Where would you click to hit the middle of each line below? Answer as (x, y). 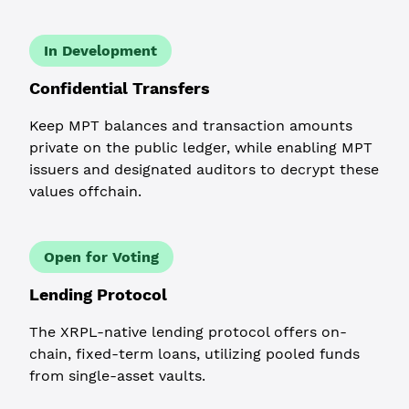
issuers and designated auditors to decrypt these (204, 169)
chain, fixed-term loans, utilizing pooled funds (194, 353)
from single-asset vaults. (117, 375)
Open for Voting (101, 257)
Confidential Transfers (120, 88)
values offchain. (85, 191)
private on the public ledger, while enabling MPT (201, 147)
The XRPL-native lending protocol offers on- (188, 331)
